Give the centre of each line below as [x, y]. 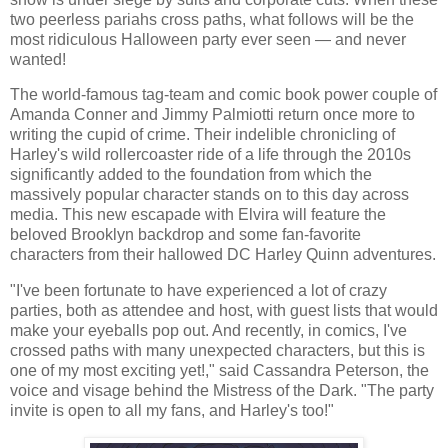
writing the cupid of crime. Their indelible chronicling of [202, 135]
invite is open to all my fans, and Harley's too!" [172, 411]
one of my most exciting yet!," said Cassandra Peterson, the [219, 371]
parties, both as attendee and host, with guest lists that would [224, 311]
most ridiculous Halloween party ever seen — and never [208, 39]
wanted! [38, 59]
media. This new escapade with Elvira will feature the [198, 215]
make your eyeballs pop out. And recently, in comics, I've [208, 331]
